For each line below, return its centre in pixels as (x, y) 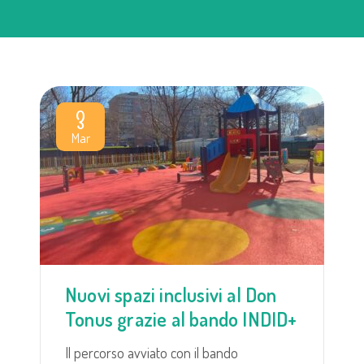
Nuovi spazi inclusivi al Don (171, 294)
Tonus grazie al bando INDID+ (181, 318)
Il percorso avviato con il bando (152, 352)
